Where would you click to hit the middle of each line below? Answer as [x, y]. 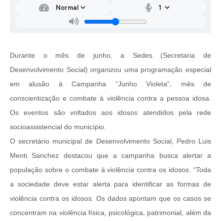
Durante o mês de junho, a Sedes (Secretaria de [110, 55]
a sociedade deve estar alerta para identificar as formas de [110, 184]
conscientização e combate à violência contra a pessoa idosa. [110, 98]
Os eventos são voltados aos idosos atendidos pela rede [110, 113]
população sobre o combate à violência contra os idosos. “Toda [110, 170]
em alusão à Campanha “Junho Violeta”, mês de [110, 84]
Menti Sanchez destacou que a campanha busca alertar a [110, 156]
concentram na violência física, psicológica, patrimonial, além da [110, 213]
